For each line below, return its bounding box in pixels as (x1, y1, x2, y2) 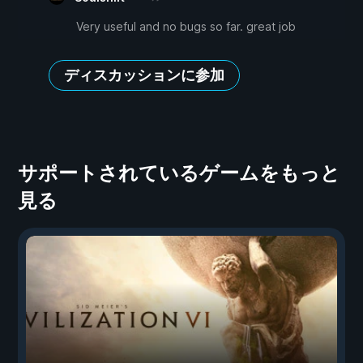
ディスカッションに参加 (64, 66, 224, 84)
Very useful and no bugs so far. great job (76, 19, 296, 34)
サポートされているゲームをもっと (18, 161, 340, 186)
